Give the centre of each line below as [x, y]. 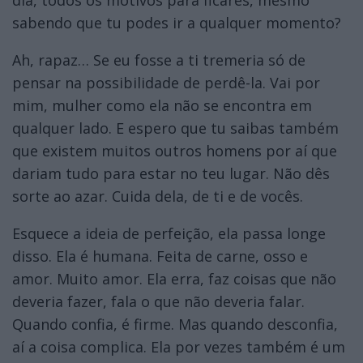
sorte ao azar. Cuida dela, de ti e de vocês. [158, 196]
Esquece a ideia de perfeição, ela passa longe [169, 233]
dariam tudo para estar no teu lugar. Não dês [171, 173]
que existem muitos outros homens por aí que [175, 150]
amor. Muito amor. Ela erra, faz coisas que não [174, 278]
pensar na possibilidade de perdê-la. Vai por [166, 82]
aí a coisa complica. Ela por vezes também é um [179, 346]
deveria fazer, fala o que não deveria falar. [158, 301]
